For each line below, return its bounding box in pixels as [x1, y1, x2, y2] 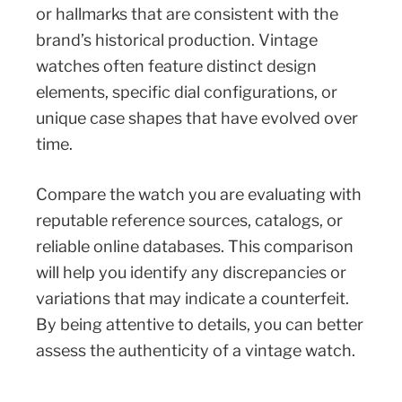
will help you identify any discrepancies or [36, 262, 346, 282]
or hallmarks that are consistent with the [36, 4, 338, 23]
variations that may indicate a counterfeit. [36, 288, 349, 308]
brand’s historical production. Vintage [36, 30, 318, 49]
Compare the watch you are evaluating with [36, 184, 362, 204]
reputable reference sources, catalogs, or [36, 210, 343, 230]
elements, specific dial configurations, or [36, 82, 337, 101]
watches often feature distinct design [36, 56, 317, 75]
